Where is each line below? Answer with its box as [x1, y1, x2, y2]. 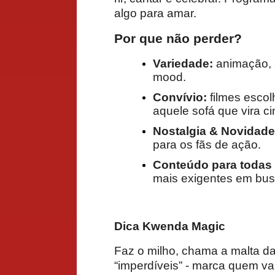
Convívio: [153, 90, 207, 104]
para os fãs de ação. [153, 137, 261, 151]
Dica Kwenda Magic [114, 219, 225, 233]
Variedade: [153, 56, 213, 70]
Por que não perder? [114, 31, 242, 46]
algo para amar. [114, 6, 196, 20]
